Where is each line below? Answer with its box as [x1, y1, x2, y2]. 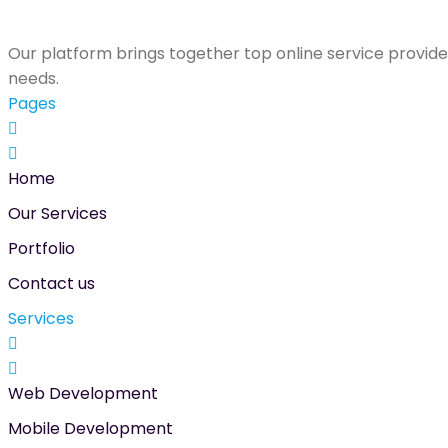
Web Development [8, 382, 158, 406]
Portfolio [8, 237, 75, 261]
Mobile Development [8, 417, 173, 441]
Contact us [8, 272, 95, 296]
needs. [8, 67, 59, 91]
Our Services [8, 202, 107, 226]
